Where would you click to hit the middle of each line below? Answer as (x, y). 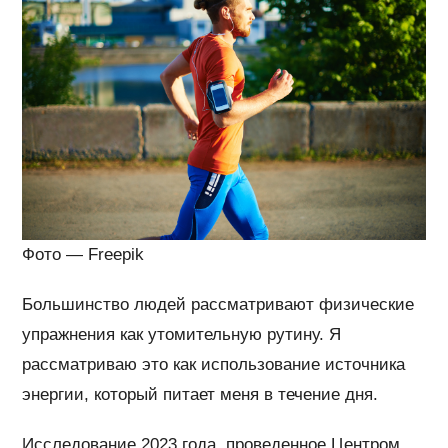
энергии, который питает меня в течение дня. (200, 395)
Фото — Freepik (83, 255)
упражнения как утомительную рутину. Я (182, 335)
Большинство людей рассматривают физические (218, 305)
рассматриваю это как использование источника (214, 365)
